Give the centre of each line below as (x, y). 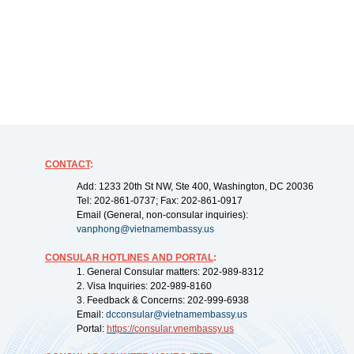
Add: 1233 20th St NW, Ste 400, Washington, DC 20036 (195, 186)
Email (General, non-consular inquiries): (162, 215)
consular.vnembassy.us (184, 329)
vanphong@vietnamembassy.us (145, 229)
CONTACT (67, 164)
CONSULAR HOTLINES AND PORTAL (129, 258)
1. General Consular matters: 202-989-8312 (170, 272)
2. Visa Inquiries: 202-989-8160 (144, 286)
